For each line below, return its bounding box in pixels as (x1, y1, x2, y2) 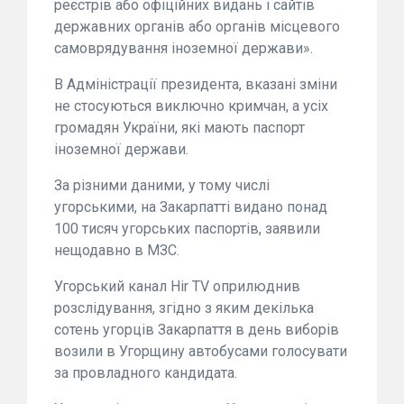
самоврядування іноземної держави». (54, 40, 313, 57)
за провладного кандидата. (54, 364, 237, 381)
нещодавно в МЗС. (54, 242, 179, 259)
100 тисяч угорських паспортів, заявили (54, 220, 320, 237)
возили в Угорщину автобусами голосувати (54, 343, 347, 360)
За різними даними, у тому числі (54, 177, 270, 194)
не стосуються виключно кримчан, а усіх (54, 97, 328, 115)
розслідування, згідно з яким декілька (54, 299, 314, 317)
